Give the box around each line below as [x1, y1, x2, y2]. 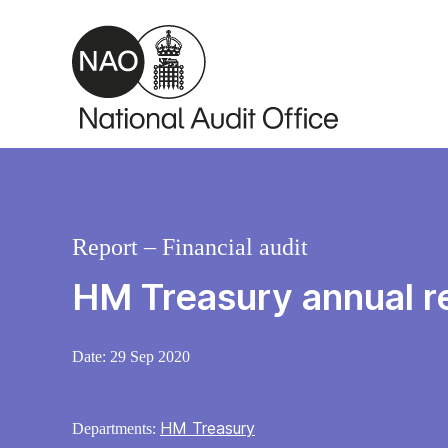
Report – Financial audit [72, 234, 308, 261]
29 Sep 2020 [110, 348, 190, 366]
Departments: [72, 420, 160, 438]
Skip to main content [15, 10, 171, 30]
